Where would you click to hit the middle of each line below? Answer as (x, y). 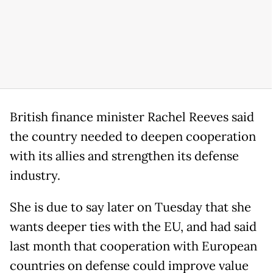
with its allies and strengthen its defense (124, 156)
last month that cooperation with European (133, 246)
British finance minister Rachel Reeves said (132, 117)
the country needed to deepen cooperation (133, 137)
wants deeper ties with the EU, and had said (133, 227)
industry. (35, 176)
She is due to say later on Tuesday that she (130, 207)
